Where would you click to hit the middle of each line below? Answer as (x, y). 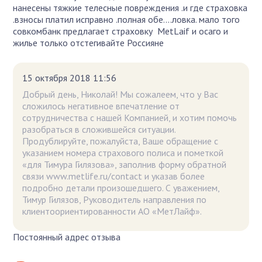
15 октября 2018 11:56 (70, 77)
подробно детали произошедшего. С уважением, (121, 187)
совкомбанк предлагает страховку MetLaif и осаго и (121, 31)
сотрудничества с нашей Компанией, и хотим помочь (130, 117)
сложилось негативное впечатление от (101, 106)
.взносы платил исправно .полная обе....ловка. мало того (127, 19)
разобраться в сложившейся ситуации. (99, 129)
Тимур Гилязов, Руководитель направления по (115, 199)
